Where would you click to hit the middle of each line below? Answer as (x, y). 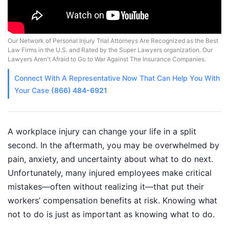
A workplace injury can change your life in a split (102, 132)
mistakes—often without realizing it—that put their (106, 187)
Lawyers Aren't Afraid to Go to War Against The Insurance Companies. (107, 59)
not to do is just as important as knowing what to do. (111, 214)
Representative (95, 78)
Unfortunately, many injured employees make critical (110, 173)
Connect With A (41, 78)
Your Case (33, 90)
